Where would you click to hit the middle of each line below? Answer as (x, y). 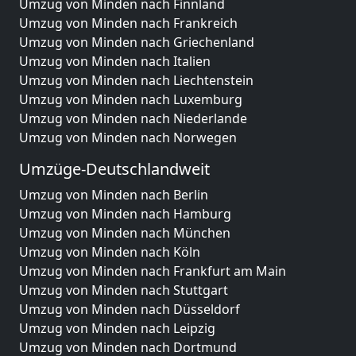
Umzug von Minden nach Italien (115, 61)
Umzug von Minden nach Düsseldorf (130, 309)
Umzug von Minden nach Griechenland (137, 42)
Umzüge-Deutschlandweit (114, 169)
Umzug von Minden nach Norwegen (128, 137)
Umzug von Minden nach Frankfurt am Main (153, 271)
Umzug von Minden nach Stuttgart (124, 290)
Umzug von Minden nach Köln (110, 252)
